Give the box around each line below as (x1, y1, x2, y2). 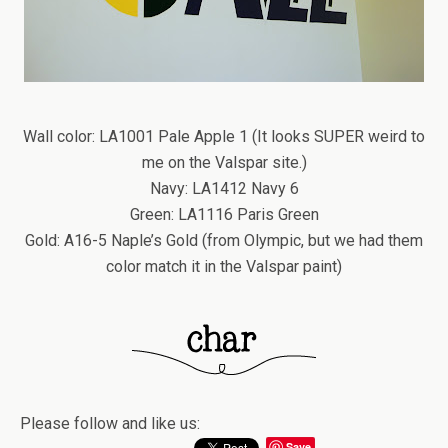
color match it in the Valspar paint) (106, 257, 342, 276)
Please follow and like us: (20, 414, 200, 433)
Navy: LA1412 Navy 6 (149, 179, 299, 198)
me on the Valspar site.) (141, 153, 307, 172)
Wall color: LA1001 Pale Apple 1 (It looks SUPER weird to (23, 127, 425, 146)
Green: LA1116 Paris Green (129, 205, 319, 224)
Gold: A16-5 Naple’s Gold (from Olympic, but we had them (25, 231, 423, 250)
